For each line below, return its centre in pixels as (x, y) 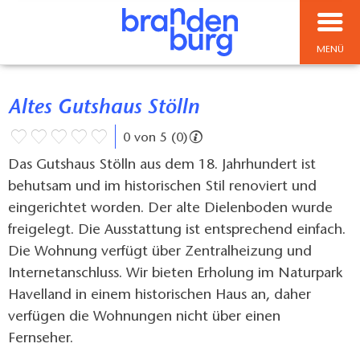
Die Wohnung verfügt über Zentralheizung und (160, 253)
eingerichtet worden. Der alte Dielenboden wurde (170, 209)
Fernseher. (43, 340)
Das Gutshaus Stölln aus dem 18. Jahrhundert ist (162, 166)
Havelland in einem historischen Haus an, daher (160, 296)
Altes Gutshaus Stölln (110, 109)
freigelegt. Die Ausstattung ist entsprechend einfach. (177, 231)
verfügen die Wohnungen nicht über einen (144, 318)
